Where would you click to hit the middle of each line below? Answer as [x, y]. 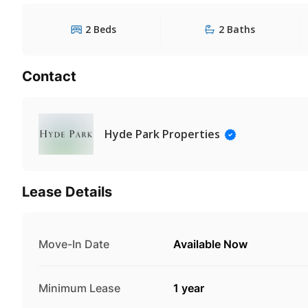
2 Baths [237, 29]
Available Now [210, 244]
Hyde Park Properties [162, 134]
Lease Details [67, 191]
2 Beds [101, 29]
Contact [49, 76]
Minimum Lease [79, 288]
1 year [189, 288]
